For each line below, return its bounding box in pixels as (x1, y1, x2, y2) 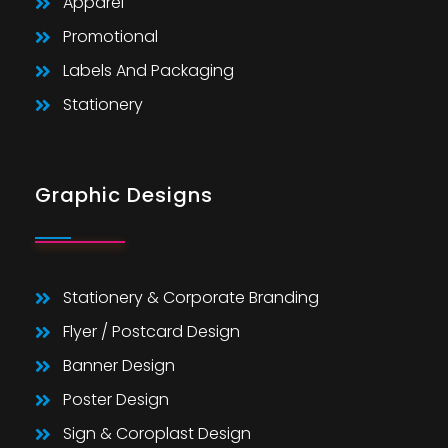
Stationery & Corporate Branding (62, 285, 319, 309)
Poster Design (62, 387, 169, 411)
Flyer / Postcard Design (62, 319, 240, 343)
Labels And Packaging (62, 58, 234, 82)
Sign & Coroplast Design (62, 421, 251, 445)
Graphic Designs (35, 180, 213, 209)
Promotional (62, 24, 158, 48)
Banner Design (62, 353, 175, 377)
